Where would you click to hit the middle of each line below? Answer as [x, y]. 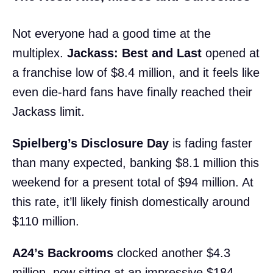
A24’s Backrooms [63, 253]
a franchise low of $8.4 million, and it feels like [136, 72]
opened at [231, 53]
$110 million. [46, 221]
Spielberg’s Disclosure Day [90, 143]
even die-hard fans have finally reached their [132, 92]
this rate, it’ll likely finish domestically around [131, 201]
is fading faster [211, 143]
